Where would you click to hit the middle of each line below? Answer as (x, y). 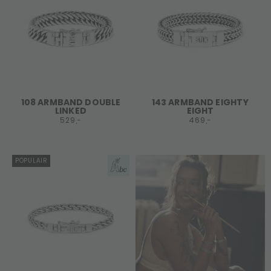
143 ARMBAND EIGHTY (200, 102)
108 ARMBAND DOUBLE (71, 102)
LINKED (71, 111)
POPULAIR (31, 161)
